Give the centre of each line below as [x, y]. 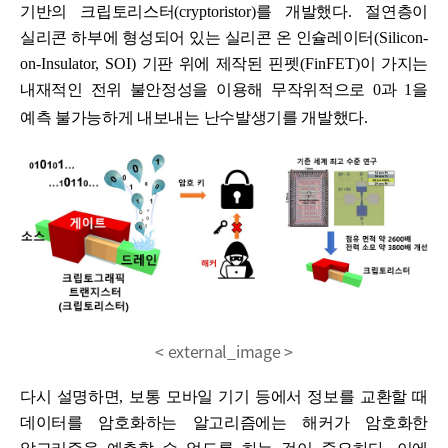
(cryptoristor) [215, 12]
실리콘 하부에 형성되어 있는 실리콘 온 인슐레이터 [197, 38]
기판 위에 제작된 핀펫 [220, 64]
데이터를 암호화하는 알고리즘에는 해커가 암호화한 [224, 422]
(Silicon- [401, 38]
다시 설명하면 [70, 396]
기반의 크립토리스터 [97, 12]
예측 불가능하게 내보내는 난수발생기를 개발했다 [192, 118]
